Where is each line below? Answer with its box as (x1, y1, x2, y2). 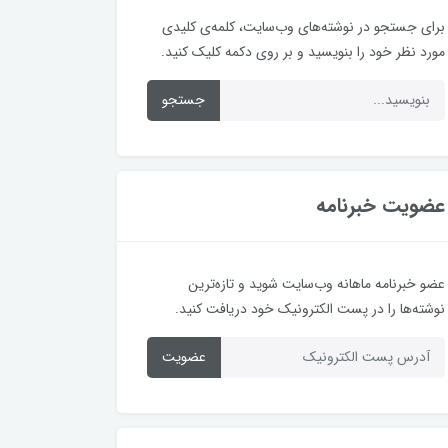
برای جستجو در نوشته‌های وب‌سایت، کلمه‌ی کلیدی (161, 15, 445, 38)
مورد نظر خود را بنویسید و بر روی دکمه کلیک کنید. (160, 40, 445, 63)
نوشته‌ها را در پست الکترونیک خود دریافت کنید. (174, 297, 445, 320)
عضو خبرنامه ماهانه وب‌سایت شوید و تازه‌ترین (187, 272, 445, 295)
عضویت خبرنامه (315, 189, 445, 221)
